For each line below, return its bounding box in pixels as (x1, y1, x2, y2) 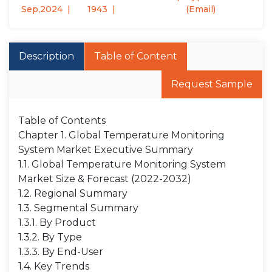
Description (19, 50, 74, 62)
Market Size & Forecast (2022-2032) (18, 173, 191, 185)
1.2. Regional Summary (18, 188, 127, 199)
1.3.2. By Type (18, 231, 82, 243)
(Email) (186, 4, 216, 15)
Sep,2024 (21, 4, 63, 15)
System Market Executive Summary (18, 144, 193, 155)
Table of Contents (18, 115, 106, 126)
